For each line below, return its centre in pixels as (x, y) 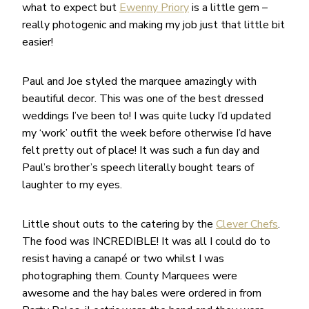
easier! (38, 42)
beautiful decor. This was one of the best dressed (143, 98)
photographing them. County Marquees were (130, 276)
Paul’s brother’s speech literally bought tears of (138, 167)
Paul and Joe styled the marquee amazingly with (139, 81)
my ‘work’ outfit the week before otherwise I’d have (147, 133)
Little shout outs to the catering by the (119, 224)
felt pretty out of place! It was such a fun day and (141, 150)
